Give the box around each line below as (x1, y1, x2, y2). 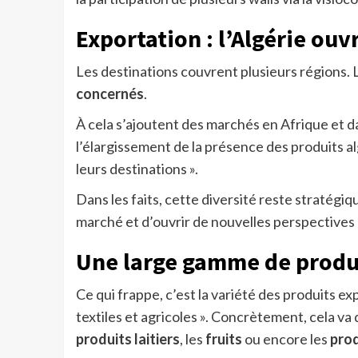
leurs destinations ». (75, 160, 198, 178)
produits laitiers (75, 330, 180, 348)
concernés (75, 85, 144, 103)
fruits (205, 330, 242, 348)
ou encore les (241, 330, 330, 348)
